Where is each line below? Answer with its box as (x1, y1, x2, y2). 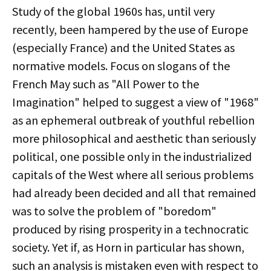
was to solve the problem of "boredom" (12, 203, 217, 218)
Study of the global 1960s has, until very (12, 4, 215, 19)
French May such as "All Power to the (12, 76, 199, 91)
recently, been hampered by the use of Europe (12, 22, 248, 37)
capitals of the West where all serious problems (12, 167, 253, 182)
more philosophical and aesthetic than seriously (12, 131, 256, 146)
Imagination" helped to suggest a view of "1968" (12, 94, 259, 109)
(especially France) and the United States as (12, 40, 235, 55)
